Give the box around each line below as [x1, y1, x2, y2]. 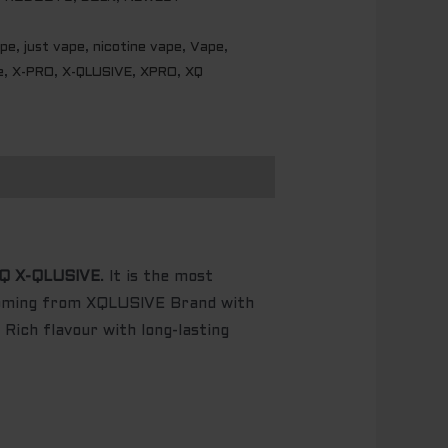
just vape [24, 41, 85, 55]
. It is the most [100, 270, 214, 285]
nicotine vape [93, 41, 182, 55]
